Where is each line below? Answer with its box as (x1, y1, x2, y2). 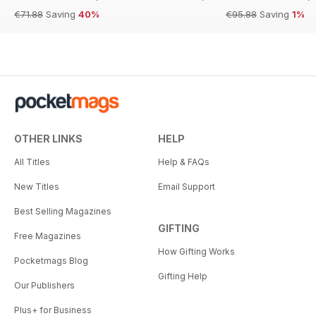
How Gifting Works (158, 245, 235, 257)
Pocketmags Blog (14, 255, 88, 266)
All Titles (14, 156, 50, 167)
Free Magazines (14, 230, 81, 241)
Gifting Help (158, 270, 207, 281)
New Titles (14, 181, 59, 192)
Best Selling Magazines (14, 205, 111, 217)
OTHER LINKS (14, 132, 83, 145)
